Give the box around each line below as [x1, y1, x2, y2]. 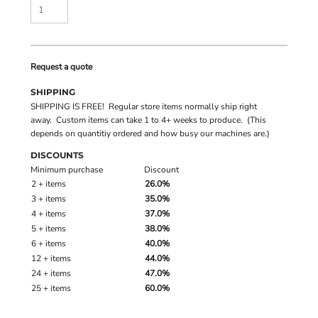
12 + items [31, 253, 71, 264]
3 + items [31, 193, 66, 204]
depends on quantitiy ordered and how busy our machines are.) [31, 128, 270, 139]
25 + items [31, 283, 71, 294]
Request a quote [31, 61, 92, 72]
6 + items [31, 238, 66, 249]
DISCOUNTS [31, 150, 84, 160]
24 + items [31, 268, 71, 279]
